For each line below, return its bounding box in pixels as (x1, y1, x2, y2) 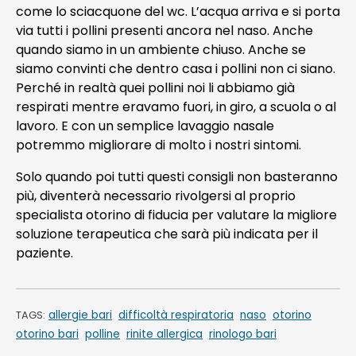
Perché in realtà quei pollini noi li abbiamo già (16, 78, 295, 97)
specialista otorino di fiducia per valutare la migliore (16, 205, 337, 224)
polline (85, 326, 120, 342)
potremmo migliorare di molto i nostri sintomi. (16, 135, 301, 154)
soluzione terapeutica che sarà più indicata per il (16, 224, 318, 243)
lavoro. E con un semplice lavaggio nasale (16, 116, 274, 135)
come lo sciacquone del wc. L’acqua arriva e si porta (16, 2, 340, 21)
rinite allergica (126, 326, 203, 342)
